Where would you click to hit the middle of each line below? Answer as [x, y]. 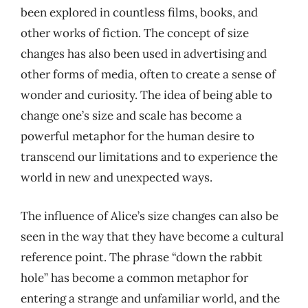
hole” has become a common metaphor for [134, 277]
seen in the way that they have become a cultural [152, 236]
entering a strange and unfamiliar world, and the [150, 298]
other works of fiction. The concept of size [135, 33]
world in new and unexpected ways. [117, 177]
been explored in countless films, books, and [139, 12]
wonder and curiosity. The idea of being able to [146, 95]
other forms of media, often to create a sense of [148, 74]
